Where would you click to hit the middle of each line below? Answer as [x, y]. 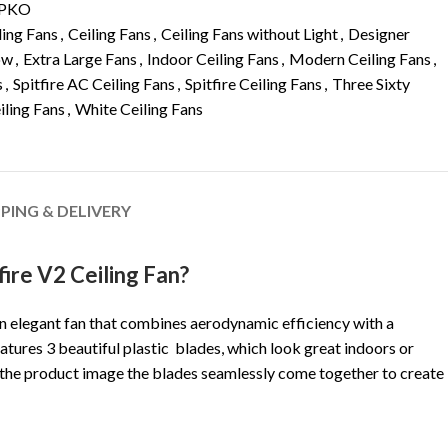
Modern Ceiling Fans [360, 58]
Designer [379, 33]
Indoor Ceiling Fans [213, 58]
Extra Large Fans [80, 58]
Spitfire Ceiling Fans [253, 83]
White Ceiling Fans [139, 108]
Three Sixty [371, 83]
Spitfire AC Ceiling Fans [94, 83]
